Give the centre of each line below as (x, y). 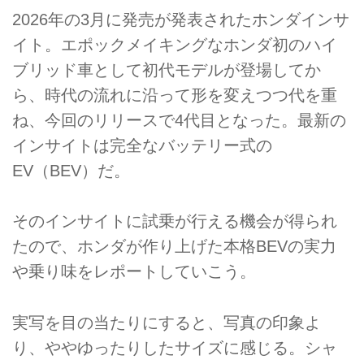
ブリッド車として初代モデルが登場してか (167, 69)
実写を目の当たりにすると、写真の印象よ (167, 322)
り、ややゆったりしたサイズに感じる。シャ (175, 347)
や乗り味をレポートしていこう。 (134, 272)
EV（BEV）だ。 (71, 170)
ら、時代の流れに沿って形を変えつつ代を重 (175, 95)
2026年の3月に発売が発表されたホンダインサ (181, 19)
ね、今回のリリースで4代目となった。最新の (179, 120)
